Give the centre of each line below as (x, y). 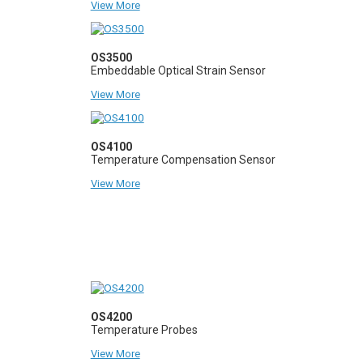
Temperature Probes (144, 329)
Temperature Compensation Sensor (183, 159)
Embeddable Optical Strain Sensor (178, 70)
